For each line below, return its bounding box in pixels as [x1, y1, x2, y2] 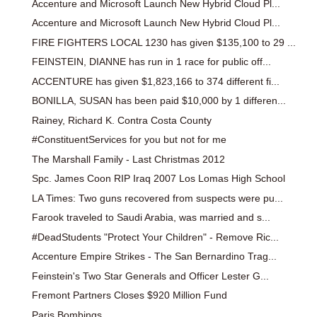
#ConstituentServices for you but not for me [31, 134, 226, 146]
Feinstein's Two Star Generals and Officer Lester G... [31, 270, 269, 282]
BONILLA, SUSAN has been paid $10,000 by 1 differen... [31, 95, 286, 107]
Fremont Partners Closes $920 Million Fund [31, 289, 227, 301]
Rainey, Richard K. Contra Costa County [31, 114, 212, 126]
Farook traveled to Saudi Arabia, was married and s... [31, 212, 270, 224]
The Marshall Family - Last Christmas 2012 [31, 153, 225, 165]
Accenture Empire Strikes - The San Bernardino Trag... [31, 250, 277, 263]
